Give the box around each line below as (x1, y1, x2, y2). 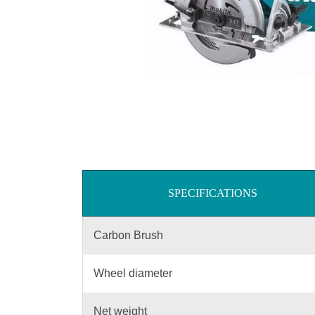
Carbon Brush (94, 229, 163, 241)
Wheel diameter (94, 267, 172, 279)
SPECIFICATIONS (167, 187, 257, 199)
